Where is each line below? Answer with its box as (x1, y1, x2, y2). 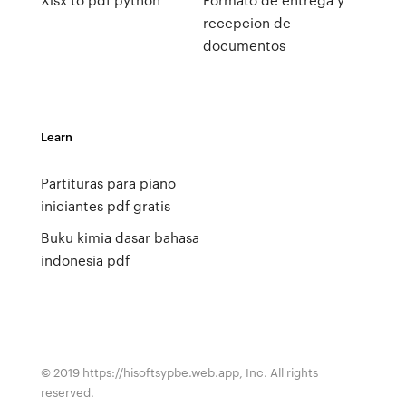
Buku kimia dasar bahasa (40, 227, 199, 247)
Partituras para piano (40, 173, 176, 193)
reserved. (40, 383, 94, 401)
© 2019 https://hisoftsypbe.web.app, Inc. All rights (40, 363, 318, 381)
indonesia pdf (40, 250, 130, 270)
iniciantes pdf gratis (40, 196, 170, 216)
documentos (202, 35, 285, 55)
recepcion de (202, 13, 291, 33)
